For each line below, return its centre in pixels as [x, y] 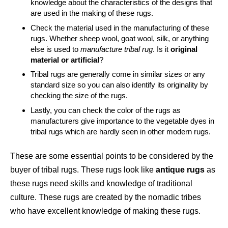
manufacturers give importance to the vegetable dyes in [122, 121]
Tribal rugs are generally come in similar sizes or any [118, 74]
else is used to [55, 49]
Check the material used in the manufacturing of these [120, 27]
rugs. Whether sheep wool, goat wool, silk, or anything [120, 38]
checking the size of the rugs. [79, 96]
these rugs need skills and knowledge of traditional [101, 183]
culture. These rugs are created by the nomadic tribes [106, 197]
